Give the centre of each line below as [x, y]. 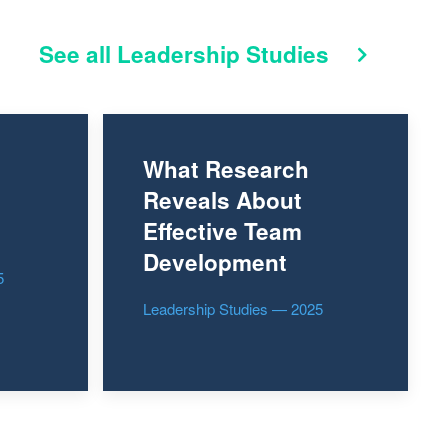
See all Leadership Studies [186, 53]
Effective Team [223, 230]
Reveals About [223, 199]
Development [215, 261]
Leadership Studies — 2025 [233, 308]
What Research [226, 168]
